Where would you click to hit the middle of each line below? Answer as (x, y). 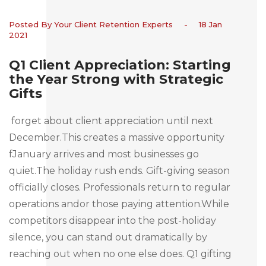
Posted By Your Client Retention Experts (92, 24)
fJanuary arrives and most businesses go (104, 154)
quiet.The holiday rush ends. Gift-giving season (119, 170)
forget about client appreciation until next (111, 121)
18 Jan (209, 24)
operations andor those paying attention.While (119, 204)
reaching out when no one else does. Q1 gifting (120, 254)
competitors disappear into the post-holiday (113, 220)
